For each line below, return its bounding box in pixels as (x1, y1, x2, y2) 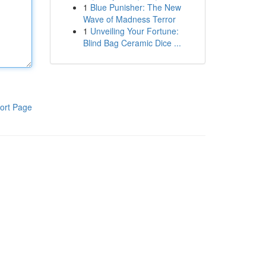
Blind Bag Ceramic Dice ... (83, 37, 181, 49)
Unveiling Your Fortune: (90, 25, 179, 37)
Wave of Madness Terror (83, 13, 176, 25)
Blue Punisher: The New (90, 1, 181, 13)
